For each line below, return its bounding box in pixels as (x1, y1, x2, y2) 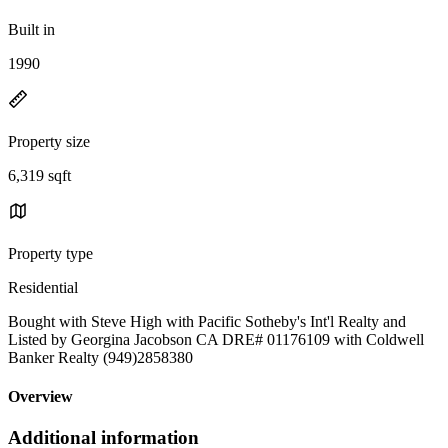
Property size (8, 132, 90, 150)
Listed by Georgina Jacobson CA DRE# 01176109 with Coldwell (8, 330, 424, 348)
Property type (8, 244, 93, 262)
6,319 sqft (8, 166, 71, 184)
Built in (8, 20, 55, 38)
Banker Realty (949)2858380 (8, 348, 193, 366)
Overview (8, 388, 73, 406)
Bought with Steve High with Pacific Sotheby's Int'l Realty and (8, 312, 406, 330)
